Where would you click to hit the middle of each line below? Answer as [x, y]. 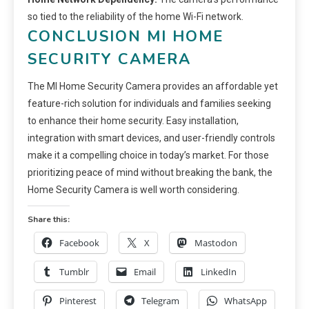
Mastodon [216, 242]
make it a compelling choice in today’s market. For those [148, 155]
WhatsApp [246, 300]
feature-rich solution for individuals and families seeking [149, 103]
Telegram [160, 300]
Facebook [79, 242]
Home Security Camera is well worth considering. [133, 189]
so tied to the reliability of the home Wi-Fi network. [136, 16]
